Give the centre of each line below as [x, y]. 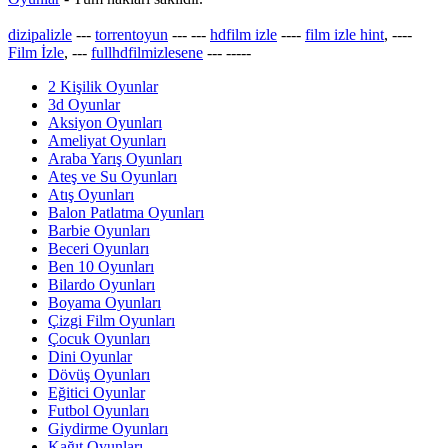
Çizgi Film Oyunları [111, 320]
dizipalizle [40, 34]
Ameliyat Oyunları [107, 140]
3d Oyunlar [84, 104]
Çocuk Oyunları [99, 338]
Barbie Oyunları [99, 230]
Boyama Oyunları [104, 302]
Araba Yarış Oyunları [115, 158]
